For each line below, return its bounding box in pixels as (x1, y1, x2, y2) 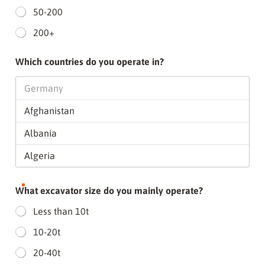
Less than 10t (33, 206, 89, 216)
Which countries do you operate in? (15, 56, 164, 67)
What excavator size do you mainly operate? (15, 185, 203, 196)
